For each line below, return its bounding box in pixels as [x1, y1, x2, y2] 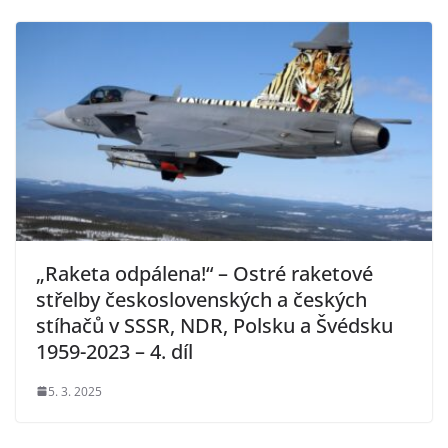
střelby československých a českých [36, 285, 367, 313]
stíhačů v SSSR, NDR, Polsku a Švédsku [36, 311, 393, 339]
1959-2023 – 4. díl [36, 337, 193, 365]
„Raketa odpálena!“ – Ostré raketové [36, 259, 373, 287]
